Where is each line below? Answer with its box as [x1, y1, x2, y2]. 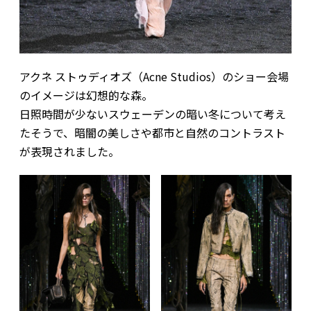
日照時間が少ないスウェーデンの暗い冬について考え [19, 106, 286, 123]
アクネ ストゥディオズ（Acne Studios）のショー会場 [19, 68, 289, 85]
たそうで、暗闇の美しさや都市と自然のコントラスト [19, 124, 285, 142]
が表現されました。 [19, 143, 119, 160]
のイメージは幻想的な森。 [19, 87, 153, 104]
